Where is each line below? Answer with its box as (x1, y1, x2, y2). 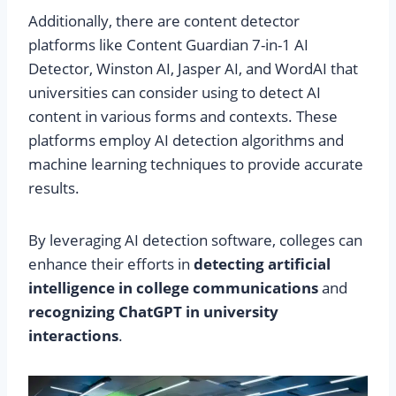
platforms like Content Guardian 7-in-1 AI (28, 34, 308, 56)
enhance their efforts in (28, 254, 194, 275)
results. (28, 178, 80, 199)
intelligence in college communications (28, 278, 318, 299)
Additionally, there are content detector (28, 11, 300, 32)
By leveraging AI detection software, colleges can (28, 230, 362, 251)
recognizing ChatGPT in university (28, 301, 278, 323)
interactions (28, 325, 118, 346)
